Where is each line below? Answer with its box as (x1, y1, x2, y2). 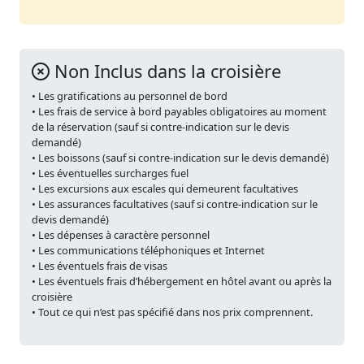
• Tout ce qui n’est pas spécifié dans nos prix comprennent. (32, 305, 313, 319)
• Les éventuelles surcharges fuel (32, 166, 188, 180)
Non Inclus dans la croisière (50, 59, 281, 83)
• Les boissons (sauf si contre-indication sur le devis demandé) (32, 150, 329, 165)
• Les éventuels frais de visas (32, 258, 167, 273)
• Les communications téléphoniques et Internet (32, 243, 265, 258)
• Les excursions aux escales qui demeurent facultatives (32, 181, 298, 196)
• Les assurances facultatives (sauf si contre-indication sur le (32, 197, 318, 211)
